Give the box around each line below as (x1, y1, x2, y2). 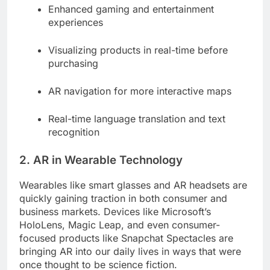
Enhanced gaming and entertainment (48, 3, 214, 16)
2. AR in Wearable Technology (19, 153, 183, 168)
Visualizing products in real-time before (48, 44, 228, 57)
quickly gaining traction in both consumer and (19, 192, 227, 204)
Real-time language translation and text (48, 113, 225, 125)
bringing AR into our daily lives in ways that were (19, 245, 241, 257)
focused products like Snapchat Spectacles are (19, 231, 233, 244)
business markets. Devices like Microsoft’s (19, 205, 211, 218)
